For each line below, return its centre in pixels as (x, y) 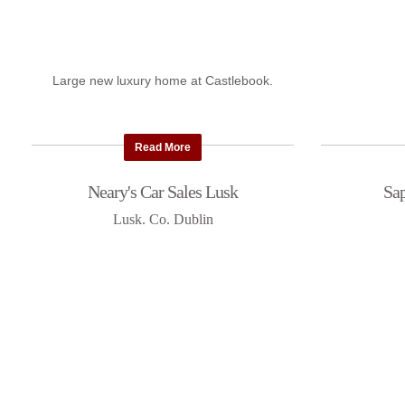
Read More (163, 148)
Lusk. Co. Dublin (163, 220)
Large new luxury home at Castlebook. (163, 81)
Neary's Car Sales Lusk (163, 192)
